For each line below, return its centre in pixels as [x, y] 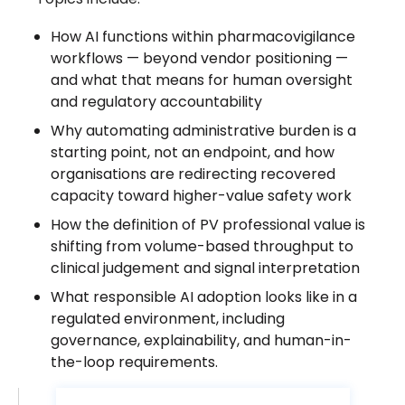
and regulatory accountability [156, 102]
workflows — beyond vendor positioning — [199, 59]
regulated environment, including [168, 319]
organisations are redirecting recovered [193, 174]
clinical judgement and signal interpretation [205, 268]
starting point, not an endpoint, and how [193, 153]
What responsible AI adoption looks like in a [204, 297]
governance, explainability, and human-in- [201, 341]
